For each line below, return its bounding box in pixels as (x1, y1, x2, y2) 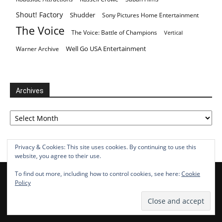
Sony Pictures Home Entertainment (102, 11, 199, 20)
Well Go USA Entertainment (66, 44, 146, 54)
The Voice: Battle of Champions (71, 28, 157, 37)
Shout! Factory (16, 10, 63, 20)
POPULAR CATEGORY (10, 201, 97, 212)
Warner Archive (16, 45, 59, 54)
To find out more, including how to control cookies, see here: (15, 169, 181, 178)
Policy (15, 178, 31, 187)
